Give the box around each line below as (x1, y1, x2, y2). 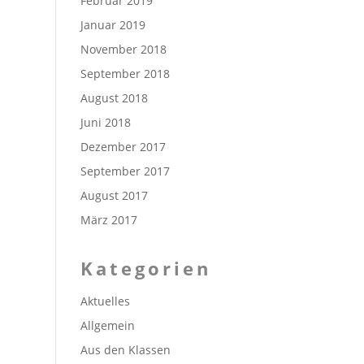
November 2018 (80, 41, 167, 57)
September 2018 (80, 66, 170, 81)
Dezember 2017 (80, 139, 166, 154)
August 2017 (80, 188, 148, 203)
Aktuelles (80, 293, 130, 309)
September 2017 (80, 163, 170, 179)
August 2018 (80, 90, 148, 106)
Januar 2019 (80, 17, 145, 32)
